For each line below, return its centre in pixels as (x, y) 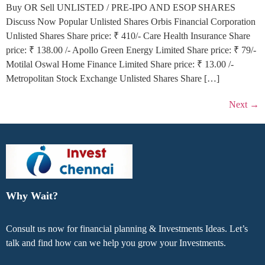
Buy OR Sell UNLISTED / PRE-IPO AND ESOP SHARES (121, 7)
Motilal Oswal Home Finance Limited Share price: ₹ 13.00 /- (120, 64)
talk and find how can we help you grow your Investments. (116, 243)
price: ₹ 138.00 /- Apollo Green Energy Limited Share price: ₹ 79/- (131, 50)
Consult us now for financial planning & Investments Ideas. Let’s (127, 228)
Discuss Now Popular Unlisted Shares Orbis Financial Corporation (131, 21)
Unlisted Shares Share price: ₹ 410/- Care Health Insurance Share (128, 35)
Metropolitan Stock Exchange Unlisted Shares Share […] (113, 78)
